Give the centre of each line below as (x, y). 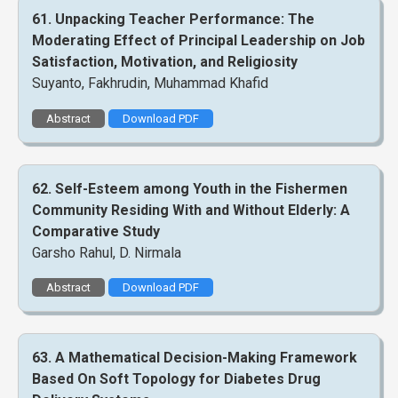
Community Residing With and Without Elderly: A (191, 210)
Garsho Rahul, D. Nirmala (107, 252)
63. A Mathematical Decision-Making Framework (195, 358)
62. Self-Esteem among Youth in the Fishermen (190, 188)
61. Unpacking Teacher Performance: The (173, 20)
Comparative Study (96, 231)
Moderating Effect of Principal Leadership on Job (199, 41)
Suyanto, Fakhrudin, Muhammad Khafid (150, 84)
